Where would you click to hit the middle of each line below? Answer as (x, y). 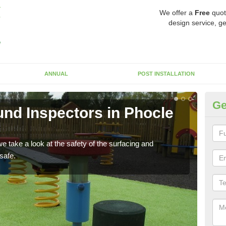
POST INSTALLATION (166, 74)
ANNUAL (56, 74)
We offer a (177, 13)
